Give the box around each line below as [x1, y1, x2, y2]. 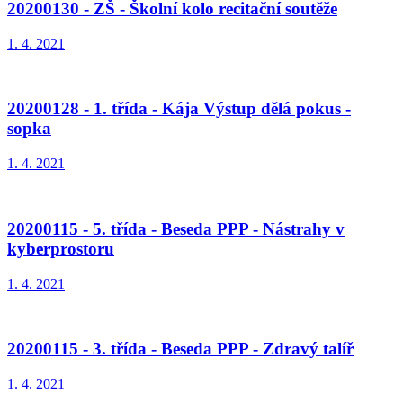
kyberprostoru [7, 238, 114, 258]
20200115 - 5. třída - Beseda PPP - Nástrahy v [7, 219, 345, 238]
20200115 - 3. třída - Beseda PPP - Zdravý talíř [7, 339, 354, 359]
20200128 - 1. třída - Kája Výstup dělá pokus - [7, 99, 351, 119]
